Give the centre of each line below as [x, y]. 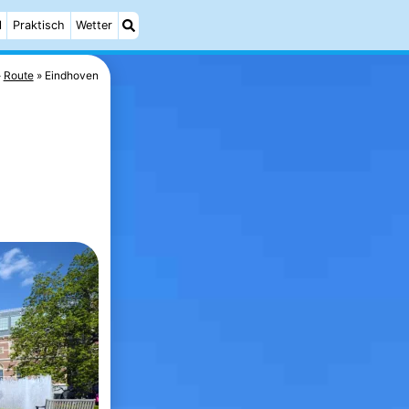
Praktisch [39, 25]
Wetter [94, 25]
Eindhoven [72, 75]
